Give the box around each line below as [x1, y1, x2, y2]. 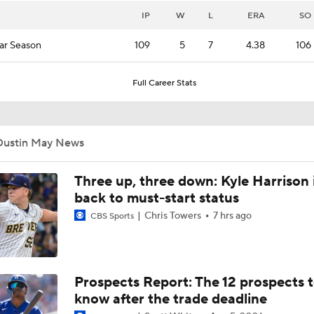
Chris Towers [142, 209, 203, 222]
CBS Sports [88, 210, 136, 221]
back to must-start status [74, 189, 239, 207]
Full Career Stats [132, 77, 196, 88]
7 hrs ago [212, 209, 252, 222]
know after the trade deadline [74, 289, 267, 308]
